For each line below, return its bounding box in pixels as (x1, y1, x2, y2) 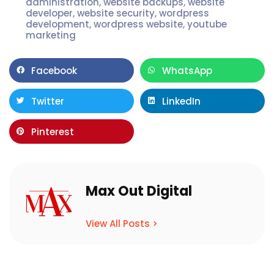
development (26, 18, 89, 31)
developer (26, 7, 73, 20)
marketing (26, 29, 76, 42)
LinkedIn (162, 94, 201, 108)
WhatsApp (162, 64, 212, 77)
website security (77, 7, 155, 20)
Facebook (31, 64, 77, 77)
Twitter (31, 94, 64, 108)
